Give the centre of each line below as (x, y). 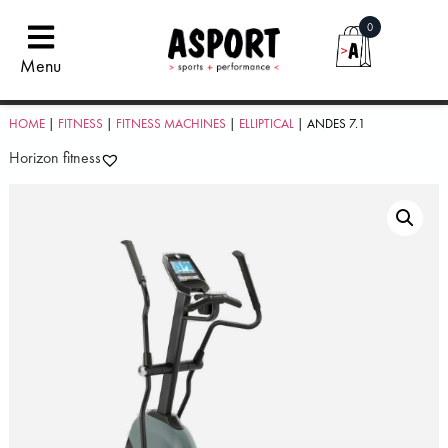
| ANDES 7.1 (329, 123)
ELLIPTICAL (266, 123)
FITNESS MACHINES (170, 123)
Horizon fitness (54, 157)
